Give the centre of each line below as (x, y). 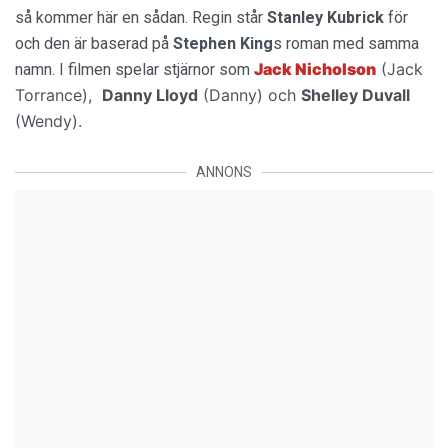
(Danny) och (249, 95)
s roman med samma (346, 43)
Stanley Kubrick (325, 17)
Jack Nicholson (315, 69)
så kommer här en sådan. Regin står (141, 17)
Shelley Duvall (355, 95)
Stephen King (223, 43)
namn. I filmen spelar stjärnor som (134, 69)
